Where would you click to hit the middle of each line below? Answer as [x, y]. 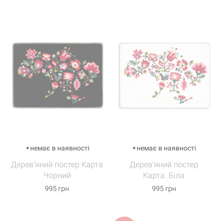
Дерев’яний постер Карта [57, 165]
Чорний [57, 175]
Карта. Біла [164, 175]
